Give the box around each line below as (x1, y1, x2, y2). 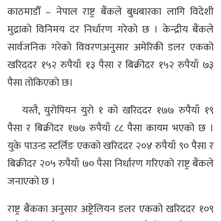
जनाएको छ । (7, 173, 55, 190)
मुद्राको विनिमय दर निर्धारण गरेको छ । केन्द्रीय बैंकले (7, 21, 214, 38)
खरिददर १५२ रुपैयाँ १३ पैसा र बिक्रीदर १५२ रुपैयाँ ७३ (7, 56, 214, 74)
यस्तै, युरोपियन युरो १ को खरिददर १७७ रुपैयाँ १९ (22, 102, 214, 119)
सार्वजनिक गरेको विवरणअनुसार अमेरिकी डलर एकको (7, 38, 214, 56)
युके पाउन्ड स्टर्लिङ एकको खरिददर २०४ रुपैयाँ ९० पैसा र (7, 137, 214, 155)
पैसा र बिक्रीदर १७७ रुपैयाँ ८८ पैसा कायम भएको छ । (7, 119, 214, 137)
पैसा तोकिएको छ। (7, 74, 73, 92)
